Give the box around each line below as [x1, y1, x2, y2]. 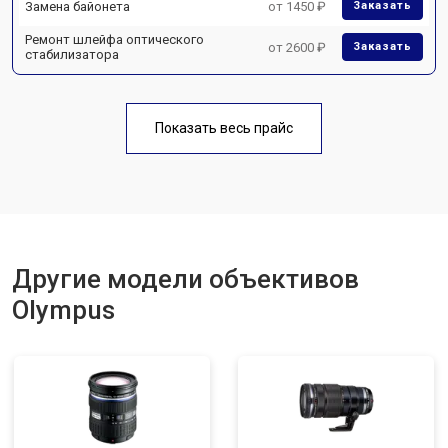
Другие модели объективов [12, 264, 359, 294]
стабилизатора [25, 47, 119, 62]
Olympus [12, 295, 115, 325]
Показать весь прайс [155, 120, 293, 136]
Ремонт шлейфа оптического [25, 32, 204, 47]
